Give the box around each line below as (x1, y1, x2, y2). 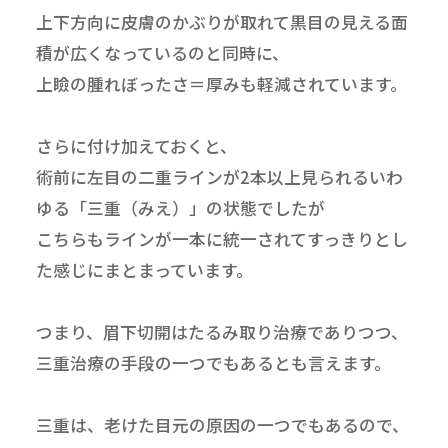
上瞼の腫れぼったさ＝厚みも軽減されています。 (35, 71, 407, 96)
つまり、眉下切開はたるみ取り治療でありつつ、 (35, 319, 408, 344)
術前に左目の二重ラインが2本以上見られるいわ (35, 164, 403, 189)
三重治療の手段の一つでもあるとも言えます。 (35, 350, 391, 375)
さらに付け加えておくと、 (35, 133, 237, 158)
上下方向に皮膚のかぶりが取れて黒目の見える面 (35, 9, 408, 34)
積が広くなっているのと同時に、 (35, 40, 289, 65)
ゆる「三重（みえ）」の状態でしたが (35, 195, 325, 220)
